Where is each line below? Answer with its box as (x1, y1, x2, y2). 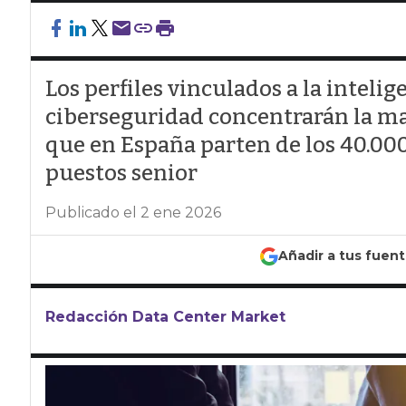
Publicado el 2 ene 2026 (44, 204, 221, 221)
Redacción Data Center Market (44, 308, 285, 325)
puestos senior (44, 160, 198, 186)
